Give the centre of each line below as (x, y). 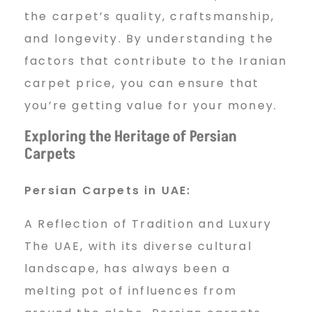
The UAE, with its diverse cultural (138, 246)
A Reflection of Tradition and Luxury (148, 224)
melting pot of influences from (131, 290)
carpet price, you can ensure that (142, 83)
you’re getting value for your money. (151, 105)
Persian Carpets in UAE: (108, 190)
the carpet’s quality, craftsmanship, (150, 16)
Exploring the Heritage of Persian (131, 136)
